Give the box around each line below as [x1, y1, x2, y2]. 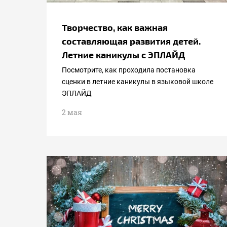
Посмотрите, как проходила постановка [62, 66, 196, 74]
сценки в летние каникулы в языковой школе [62, 78, 213, 86]
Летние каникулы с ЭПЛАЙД [62, 49, 185, 60]
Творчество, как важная [62, 22, 168, 32]
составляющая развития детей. [62, 35, 201, 46]
